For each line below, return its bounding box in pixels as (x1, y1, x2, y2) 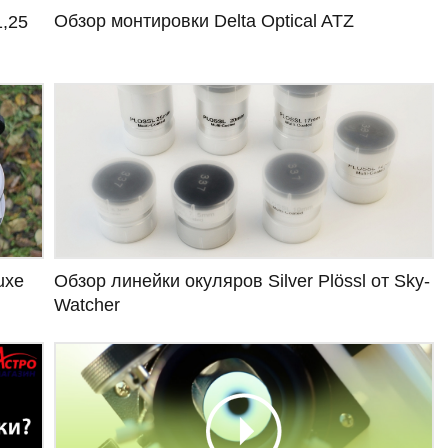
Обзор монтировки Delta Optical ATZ (54, 10, 354, 31)
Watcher (54, 295, 120, 316)
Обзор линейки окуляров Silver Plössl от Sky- (54, 271, 430, 292)
